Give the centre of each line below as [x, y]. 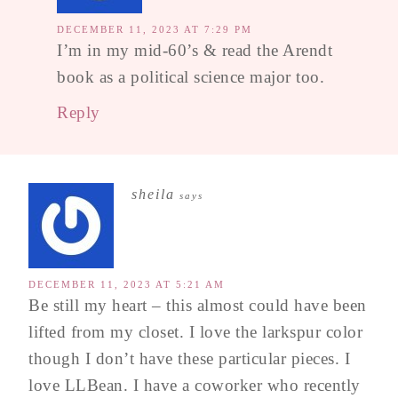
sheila [153, 194]
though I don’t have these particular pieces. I [189, 358]
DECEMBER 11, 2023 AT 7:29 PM [155, 29]
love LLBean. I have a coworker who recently [195, 385]
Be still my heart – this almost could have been [198, 305]
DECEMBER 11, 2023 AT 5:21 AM [127, 284]
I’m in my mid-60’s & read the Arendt [195, 50]
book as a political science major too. [191, 76]
